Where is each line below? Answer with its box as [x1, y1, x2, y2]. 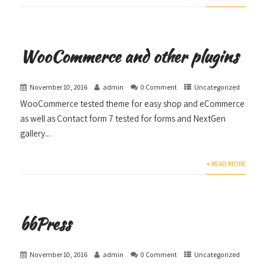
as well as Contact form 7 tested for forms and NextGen [20, 112, 226, 124]
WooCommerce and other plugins [20, 44, 239, 68]
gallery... [20, 127, 51, 139]
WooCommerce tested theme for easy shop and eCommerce [20, 97, 245, 109]
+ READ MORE [205, 159, 246, 168]
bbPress [20, 211, 71, 236]
